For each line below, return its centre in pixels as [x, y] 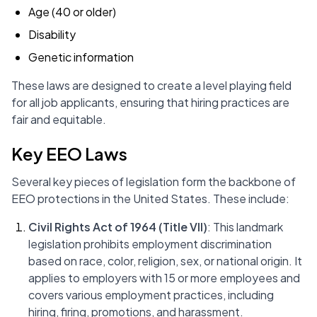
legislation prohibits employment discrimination [150, 244]
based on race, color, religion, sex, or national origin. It [165, 261]
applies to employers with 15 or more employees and [164, 278]
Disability [52, 34]
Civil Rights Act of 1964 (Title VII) [118, 227]
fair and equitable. [59, 119]
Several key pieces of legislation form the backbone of [154, 181]
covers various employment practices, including [151, 295]
